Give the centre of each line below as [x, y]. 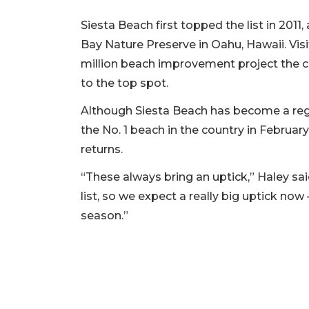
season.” [104, 216]
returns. [102, 150]
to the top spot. [124, 83]
